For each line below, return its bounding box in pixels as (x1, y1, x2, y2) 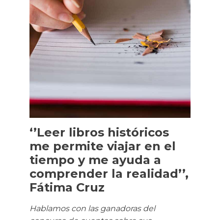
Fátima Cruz (29, 180, 105, 195)
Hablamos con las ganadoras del (29, 204, 155, 214)
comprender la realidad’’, (29, 166, 189, 181)
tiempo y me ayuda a (29, 153, 161, 167)
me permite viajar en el (29, 139, 176, 154)
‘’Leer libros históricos (29, 125, 169, 140)
